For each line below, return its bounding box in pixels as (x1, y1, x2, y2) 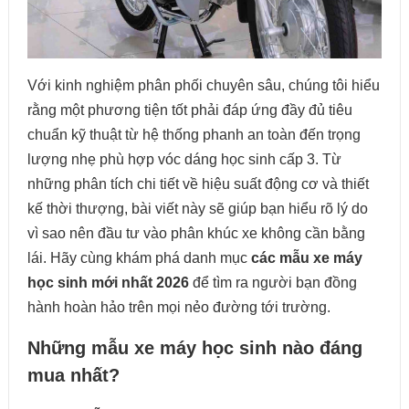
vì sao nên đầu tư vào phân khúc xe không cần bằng (26, 225, 365, 242)
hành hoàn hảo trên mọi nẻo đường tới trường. (26, 299, 330, 316)
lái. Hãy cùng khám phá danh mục (26, 250, 251, 267)
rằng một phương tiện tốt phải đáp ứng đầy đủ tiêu (26, 102, 352, 119)
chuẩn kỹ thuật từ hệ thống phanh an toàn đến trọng (26, 127, 361, 143)
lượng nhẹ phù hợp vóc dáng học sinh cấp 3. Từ (26, 152, 341, 168)
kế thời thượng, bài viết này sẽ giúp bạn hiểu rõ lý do (26, 201, 368, 217)
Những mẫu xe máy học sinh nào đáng (26, 338, 362, 359)
